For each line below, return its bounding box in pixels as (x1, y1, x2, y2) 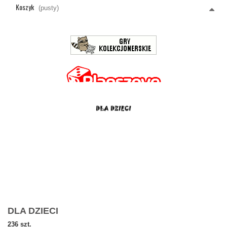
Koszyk (16, 2, 34, 12)
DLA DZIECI (8, 205, 61, 216)
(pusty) (39, 4, 59, 12)
